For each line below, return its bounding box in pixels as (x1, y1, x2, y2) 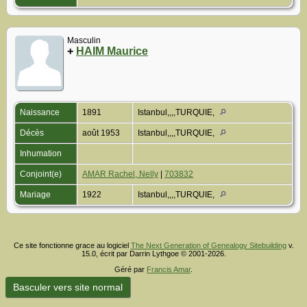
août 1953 (82, 128, 122, 138)
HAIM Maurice (76, 45, 148, 58)
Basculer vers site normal (10, 282, 125, 293)
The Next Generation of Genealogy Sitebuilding (130, 241, 286, 250)
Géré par (114, 265, 147, 274)
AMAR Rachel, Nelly (82, 169, 158, 180)
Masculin (67, 36, 101, 46)
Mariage (20, 190, 53, 200)
